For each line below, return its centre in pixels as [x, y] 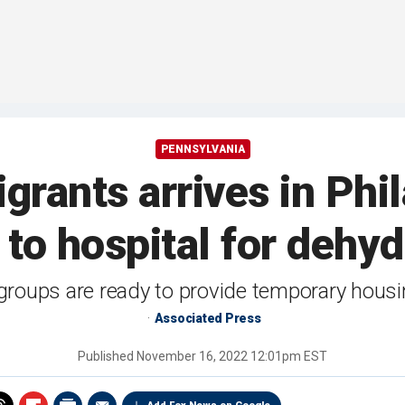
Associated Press [207, 319]
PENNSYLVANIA [202, 150]
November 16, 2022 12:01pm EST [232, 357]
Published [107, 357]
